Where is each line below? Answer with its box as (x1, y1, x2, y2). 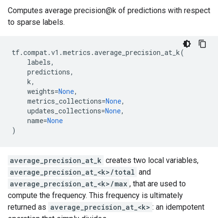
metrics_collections (27, 96, 102, 106)
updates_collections (27, 106, 101, 115)
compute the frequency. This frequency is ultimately (8, 191, 183, 200)
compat (23, 48, 47, 57)
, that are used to (129, 179, 186, 188)
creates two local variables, (104, 156, 199, 165)
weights (27, 87, 54, 96)
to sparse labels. (8, 18, 65, 27)
